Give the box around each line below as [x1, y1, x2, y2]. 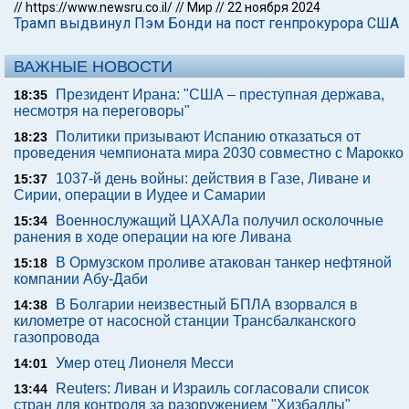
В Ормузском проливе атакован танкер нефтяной [56, 255, 392, 270]
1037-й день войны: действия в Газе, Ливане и [56, 171, 371, 186]
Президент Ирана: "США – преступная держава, [56, 87, 384, 102]
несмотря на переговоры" [14, 103, 190, 119]
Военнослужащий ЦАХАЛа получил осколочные [56, 213, 383, 228]
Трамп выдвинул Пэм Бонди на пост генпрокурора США [14, 15, 399, 32]
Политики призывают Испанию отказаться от [56, 129, 361, 144]
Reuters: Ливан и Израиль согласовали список [56, 381, 369, 396]
